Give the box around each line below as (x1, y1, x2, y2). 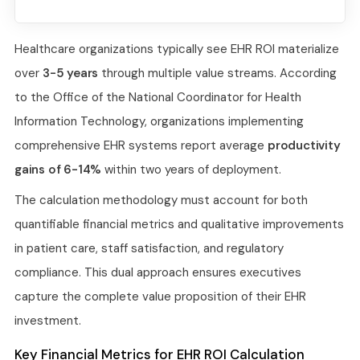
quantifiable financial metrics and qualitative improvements (14, 215, 344, 232)
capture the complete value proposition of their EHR (14, 288, 306, 305)
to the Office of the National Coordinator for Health (14, 88, 301, 105)
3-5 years (43, 64, 99, 81)
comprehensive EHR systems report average (14, 137, 268, 153)
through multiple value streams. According (98, 64, 337, 81)
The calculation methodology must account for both (14, 191, 308, 208)
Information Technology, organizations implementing (14, 112, 304, 129)
